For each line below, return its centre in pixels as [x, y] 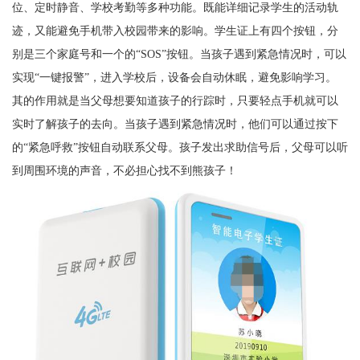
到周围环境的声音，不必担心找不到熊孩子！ [124, 170]
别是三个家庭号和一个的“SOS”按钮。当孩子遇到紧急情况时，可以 [179, 53]
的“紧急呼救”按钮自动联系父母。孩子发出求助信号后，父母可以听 [180, 147]
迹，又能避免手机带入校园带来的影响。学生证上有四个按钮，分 [175, 30]
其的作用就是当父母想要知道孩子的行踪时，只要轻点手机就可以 [175, 100]
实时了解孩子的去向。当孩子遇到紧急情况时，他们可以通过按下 [175, 123]
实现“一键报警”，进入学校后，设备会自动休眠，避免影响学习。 [174, 77]
